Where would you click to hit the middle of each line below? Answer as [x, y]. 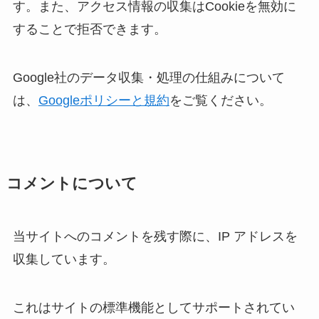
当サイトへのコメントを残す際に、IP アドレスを [155, 236]
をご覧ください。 [220, 100]
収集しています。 [64, 259]
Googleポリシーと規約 [104, 100]
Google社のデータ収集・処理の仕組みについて [148, 77]
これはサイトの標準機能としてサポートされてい [153, 307]
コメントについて [72, 183]
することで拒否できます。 [89, 29]
